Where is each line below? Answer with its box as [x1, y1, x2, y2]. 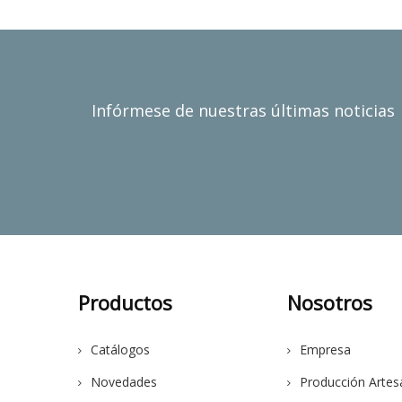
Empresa [300, 341, 352, 358]
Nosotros [287, 289, 373, 316]
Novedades [91, 373, 157, 390]
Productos [78, 289, 172, 316]
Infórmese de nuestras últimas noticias [92, 100, 395, 121]
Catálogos [91, 341, 150, 358]
